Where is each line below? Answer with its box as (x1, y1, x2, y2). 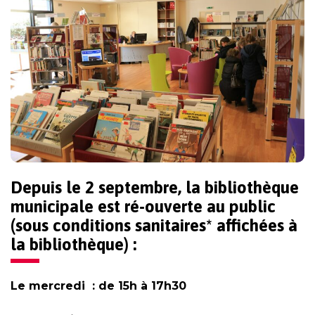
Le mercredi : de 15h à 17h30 (11, 278, 186, 292)
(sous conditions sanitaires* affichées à (11, 215, 297, 235)
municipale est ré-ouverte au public (11, 196, 276, 216)
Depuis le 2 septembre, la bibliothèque (11, 177, 299, 197)
